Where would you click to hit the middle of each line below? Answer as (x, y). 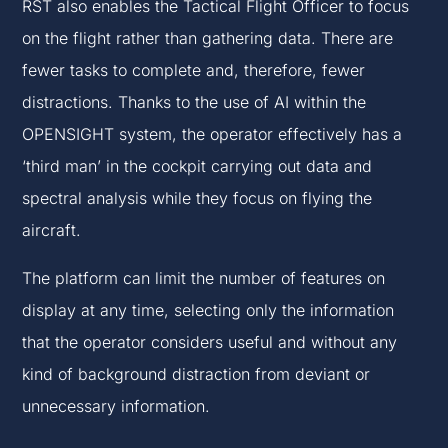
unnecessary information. (116, 406)
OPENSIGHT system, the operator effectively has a (212, 134)
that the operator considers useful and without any (210, 342)
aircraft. (52, 230)
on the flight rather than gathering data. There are (208, 38)
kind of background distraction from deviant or (196, 374)
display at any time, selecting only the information (208, 310)
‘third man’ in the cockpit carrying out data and (197, 166)
